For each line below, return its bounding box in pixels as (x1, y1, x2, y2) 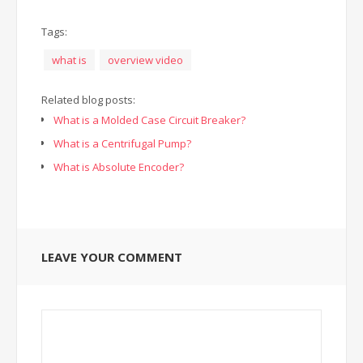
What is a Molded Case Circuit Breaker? (53, 112, 246, 127)
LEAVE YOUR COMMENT (41, 248, 182, 265)
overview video (108, 52, 183, 67)
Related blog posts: (41, 92, 135, 107)
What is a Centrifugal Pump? (53, 135, 191, 151)
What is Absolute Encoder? (53, 159, 184, 174)
